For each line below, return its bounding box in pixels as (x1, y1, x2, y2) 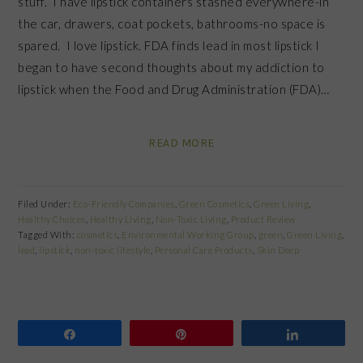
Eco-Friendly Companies (72, 198, 175, 209)
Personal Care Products (154, 244, 253, 255)
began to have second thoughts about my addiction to (18, 59, 325, 75)
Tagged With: (18, 228, 77, 240)
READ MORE (148, 135, 215, 150)
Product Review (230, 213, 296, 224)
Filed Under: (18, 198, 73, 209)
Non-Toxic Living (155, 213, 227, 224)
